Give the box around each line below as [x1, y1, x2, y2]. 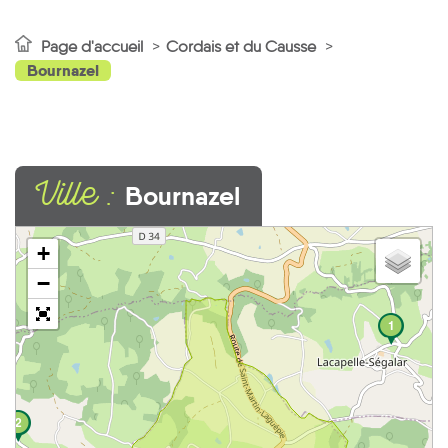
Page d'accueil [41, 37, 143, 56]
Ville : [37, 171, 125, 228]
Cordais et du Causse [166, 37, 320, 56]
